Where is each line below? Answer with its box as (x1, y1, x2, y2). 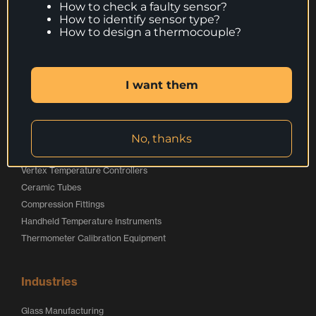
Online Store (21, 134, 91, 148)
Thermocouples (21, 25, 83, 35)
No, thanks (131, 132, 192, 145)
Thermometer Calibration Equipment (21, 233, 166, 243)
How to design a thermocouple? (59, 25, 241, 39)
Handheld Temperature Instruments (21, 216, 162, 226)
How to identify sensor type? (59, 13, 220, 26)
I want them (125, 78, 198, 92)
